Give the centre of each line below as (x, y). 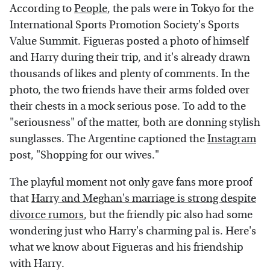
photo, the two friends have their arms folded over (130, 90)
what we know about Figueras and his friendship (127, 247)
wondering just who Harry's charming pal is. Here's (133, 231)
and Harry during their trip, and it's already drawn (130, 57)
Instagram (232, 139)
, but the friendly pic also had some (168, 215)
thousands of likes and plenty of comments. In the (130, 74)
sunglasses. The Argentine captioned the (108, 139)
